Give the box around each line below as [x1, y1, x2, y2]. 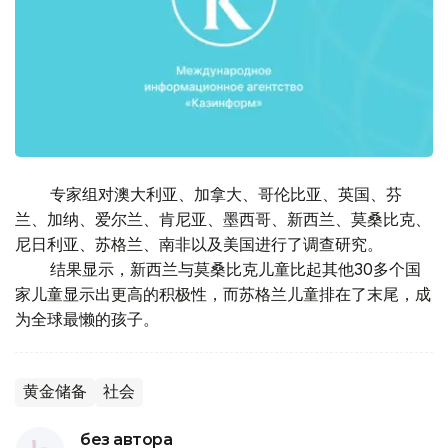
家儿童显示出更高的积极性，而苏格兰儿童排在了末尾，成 [15, 284, 431, 305]
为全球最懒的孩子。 [15, 309, 159, 330]
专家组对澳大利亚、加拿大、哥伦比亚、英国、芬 [15, 184, 402, 205]
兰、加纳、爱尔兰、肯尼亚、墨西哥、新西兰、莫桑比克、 [15, 209, 431, 230]
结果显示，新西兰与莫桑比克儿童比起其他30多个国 [15, 259, 421, 280]
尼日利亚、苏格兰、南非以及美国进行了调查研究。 [15, 234, 383, 255]
